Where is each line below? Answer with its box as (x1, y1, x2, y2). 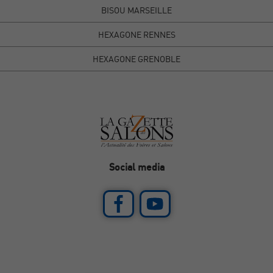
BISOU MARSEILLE (101, 5, 172, 16)
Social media (108, 161, 165, 174)
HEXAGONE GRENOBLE (93, 54, 180, 65)
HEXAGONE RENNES (97, 29, 175, 40)
